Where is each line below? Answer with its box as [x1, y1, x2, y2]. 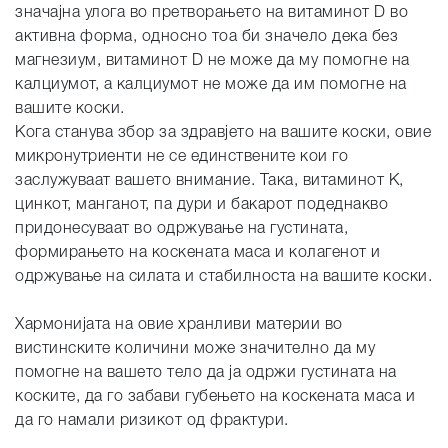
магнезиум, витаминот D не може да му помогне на [15, 53, 410, 69]
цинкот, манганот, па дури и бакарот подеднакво [15, 197, 388, 213]
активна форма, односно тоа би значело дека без [15, 29, 398, 45]
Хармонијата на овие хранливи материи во [15, 317, 343, 333]
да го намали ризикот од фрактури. [15, 413, 289, 429]
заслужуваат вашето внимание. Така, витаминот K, [15, 173, 404, 189]
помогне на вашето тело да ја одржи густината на [15, 365, 397, 381]
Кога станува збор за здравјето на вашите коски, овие [15, 125, 431, 141]
